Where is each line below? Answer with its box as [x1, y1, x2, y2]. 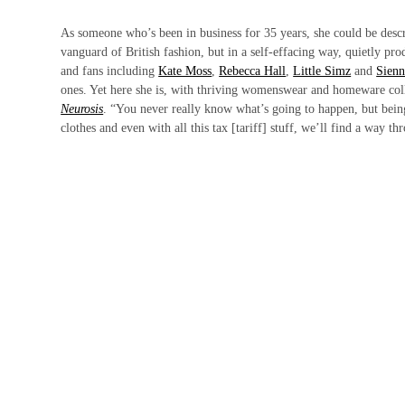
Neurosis [61, 101, 104, 116]
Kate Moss [158, 63, 212, 78]
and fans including [61, 63, 159, 78]
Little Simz [293, 63, 352, 78]
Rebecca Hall [219, 63, 287, 78]
